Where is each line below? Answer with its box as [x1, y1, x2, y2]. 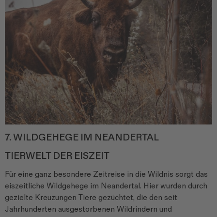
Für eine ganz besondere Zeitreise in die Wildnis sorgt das [5, 170, 208, 179]
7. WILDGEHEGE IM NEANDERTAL [5, 131, 159, 143]
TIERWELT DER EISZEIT [5, 150, 109, 162]
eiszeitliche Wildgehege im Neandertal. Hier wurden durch [5, 181, 207, 191]
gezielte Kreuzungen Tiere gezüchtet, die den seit [5, 193, 177, 202]
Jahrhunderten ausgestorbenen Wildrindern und [5, 204, 172, 214]
